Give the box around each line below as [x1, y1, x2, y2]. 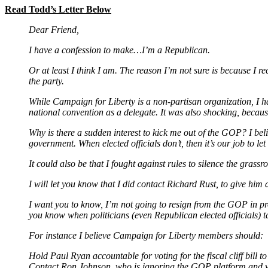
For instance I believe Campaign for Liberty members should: [29, 230, 263, 240]
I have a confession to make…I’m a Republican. [29, 44, 210, 55]
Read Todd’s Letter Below [5, 4, 111, 14]
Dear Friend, [29, 24, 79, 35]
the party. [29, 75, 64, 86]
